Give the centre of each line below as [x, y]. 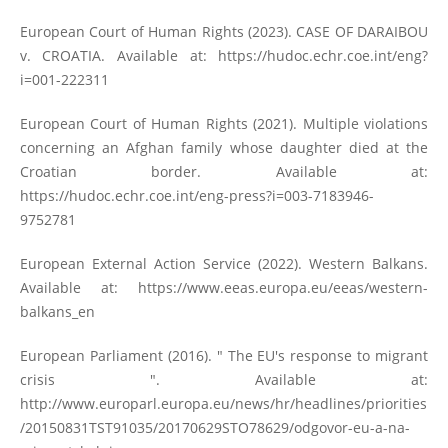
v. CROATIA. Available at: [119, 55]
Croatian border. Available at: [224, 171]
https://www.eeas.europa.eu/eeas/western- [283, 287]
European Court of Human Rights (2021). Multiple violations [224, 123]
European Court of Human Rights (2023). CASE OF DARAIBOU [224, 31]
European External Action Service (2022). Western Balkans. [224, 263]
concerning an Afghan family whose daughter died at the [224, 147]
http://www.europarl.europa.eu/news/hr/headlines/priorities [223, 403]
